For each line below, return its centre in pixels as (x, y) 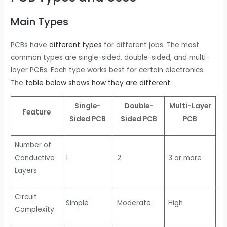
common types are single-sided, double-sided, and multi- (110, 57)
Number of (33, 145)
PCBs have (30, 45)
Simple (77, 203)
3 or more (185, 158)
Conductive (34, 158)
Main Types (40, 22)
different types (76, 45)
